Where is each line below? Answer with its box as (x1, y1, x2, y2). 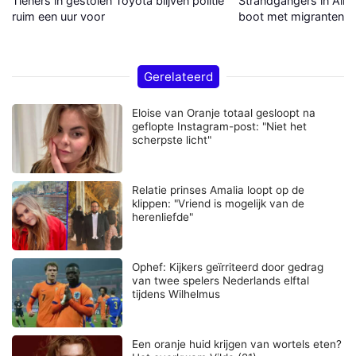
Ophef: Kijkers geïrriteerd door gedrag (132, 260, 324, 273)
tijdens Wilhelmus (132, 287, 221, 300)
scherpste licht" (132, 133, 212, 146)
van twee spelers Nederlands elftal (132, 273, 310, 287)
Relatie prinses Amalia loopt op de (132, 183, 305, 196)
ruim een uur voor (12, 9, 105, 23)
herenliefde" (132, 210, 194, 223)
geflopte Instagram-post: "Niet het (132, 119, 308, 133)
